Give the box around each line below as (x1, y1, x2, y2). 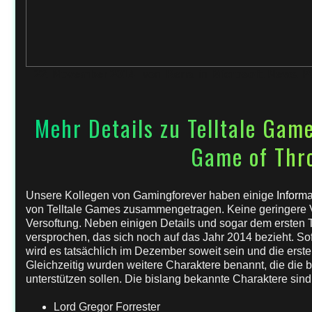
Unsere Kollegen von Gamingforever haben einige (26, 189, 276, 201)
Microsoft (212, 68, 262, 80)
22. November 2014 (34, 68, 135, 80)
